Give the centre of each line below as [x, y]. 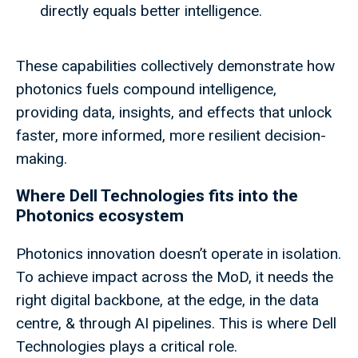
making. [44, 159]
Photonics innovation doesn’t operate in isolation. [179, 254]
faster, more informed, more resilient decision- [171, 136]
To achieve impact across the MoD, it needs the [175, 277]
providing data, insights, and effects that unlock [174, 113]
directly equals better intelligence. [153, 11]
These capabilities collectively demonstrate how [175, 66]
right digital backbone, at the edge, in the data [167, 300]
